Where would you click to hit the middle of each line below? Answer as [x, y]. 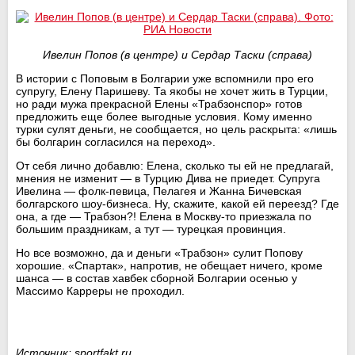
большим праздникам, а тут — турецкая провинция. [151, 229]
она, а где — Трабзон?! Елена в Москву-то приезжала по [164, 216]
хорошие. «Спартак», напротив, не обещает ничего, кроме [169, 265]
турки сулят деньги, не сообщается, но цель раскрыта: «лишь [176, 129]
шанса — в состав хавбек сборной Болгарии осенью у [157, 278]
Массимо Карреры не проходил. [100, 290]
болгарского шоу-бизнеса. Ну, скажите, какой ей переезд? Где [177, 203]
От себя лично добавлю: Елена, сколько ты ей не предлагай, [175, 165]
